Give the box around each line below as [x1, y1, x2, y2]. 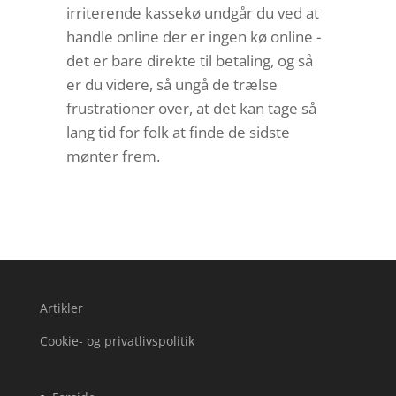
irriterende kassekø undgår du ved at [65, 3, 319, 24]
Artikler [39, 300, 83, 317]
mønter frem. [65, 146, 160, 167]
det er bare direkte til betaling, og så [65, 50, 313, 72]
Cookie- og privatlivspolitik [39, 332, 194, 350]
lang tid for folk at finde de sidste [65, 122, 290, 143]
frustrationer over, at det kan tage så [65, 98, 316, 119]
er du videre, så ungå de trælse [65, 74, 278, 95]
